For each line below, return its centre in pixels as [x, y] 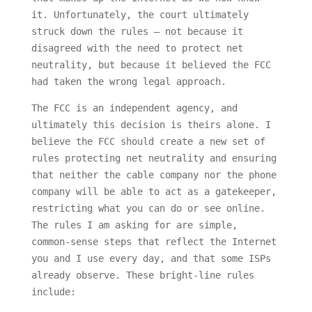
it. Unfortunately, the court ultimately [140, 15]
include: [53, 292]
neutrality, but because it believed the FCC [151, 65]
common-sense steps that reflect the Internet [154, 242]
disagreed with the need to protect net [137, 48]
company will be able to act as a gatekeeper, [154, 192]
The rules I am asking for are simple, [134, 225]
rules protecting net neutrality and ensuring [154, 158]
